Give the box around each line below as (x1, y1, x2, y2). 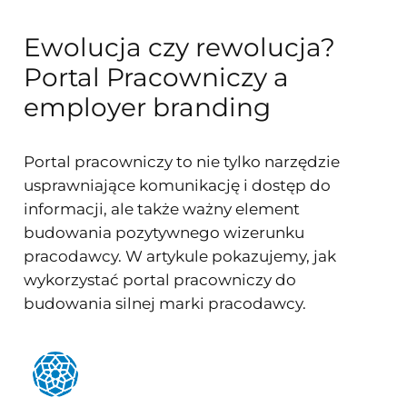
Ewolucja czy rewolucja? (24, 31, 335, 63)
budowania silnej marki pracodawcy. (24, 293, 306, 313)
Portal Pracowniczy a (24, 61, 289, 93)
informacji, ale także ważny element (24, 199, 300, 218)
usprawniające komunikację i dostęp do (24, 175, 331, 194)
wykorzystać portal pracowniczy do (24, 270, 296, 289)
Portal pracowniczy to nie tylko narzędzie (24, 152, 340, 171)
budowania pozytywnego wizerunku (24, 223, 304, 242)
